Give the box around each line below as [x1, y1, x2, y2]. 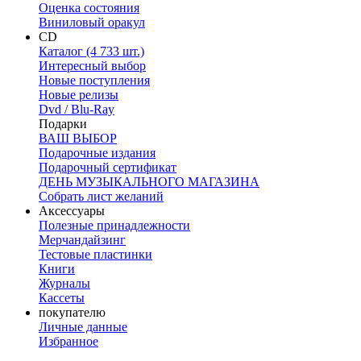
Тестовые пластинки [39, 247, 152, 262]
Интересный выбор [39, 59, 146, 73]
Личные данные [39, 320, 127, 334]
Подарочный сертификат [39, 160, 176, 175]
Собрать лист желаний [39, 189, 164, 204]
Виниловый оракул [39, 15, 145, 30]
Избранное [39, 334, 98, 349]
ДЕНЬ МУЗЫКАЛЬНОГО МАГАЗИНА [39, 175, 259, 189]
